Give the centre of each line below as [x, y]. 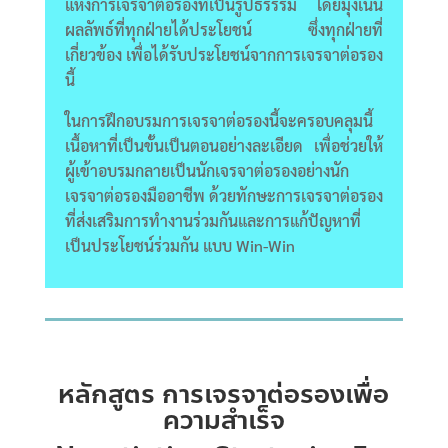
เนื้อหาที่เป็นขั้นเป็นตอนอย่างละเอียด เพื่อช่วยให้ [224, 145]
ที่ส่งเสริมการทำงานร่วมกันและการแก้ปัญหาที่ [212, 220]
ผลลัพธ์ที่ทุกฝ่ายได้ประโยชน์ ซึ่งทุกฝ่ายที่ [224, 29]
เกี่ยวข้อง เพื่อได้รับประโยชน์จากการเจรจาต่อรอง [224, 54]
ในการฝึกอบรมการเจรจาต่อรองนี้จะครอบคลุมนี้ [218, 120]
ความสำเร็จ [223, 419]
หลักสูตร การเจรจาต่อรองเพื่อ [224, 393]
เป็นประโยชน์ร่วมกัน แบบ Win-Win [179, 245]
